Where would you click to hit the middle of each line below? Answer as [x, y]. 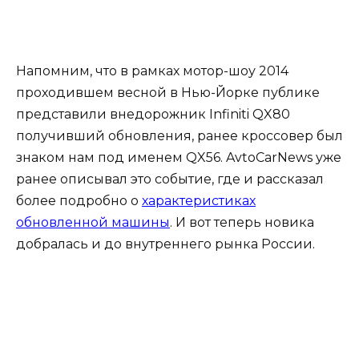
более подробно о [79, 200]
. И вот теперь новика [242, 222]
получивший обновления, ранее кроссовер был [179, 135]
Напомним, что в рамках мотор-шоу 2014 [152, 71]
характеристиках [199, 200]
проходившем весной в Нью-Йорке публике [168, 92]
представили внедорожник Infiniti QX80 [153, 114]
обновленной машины [93, 222]
